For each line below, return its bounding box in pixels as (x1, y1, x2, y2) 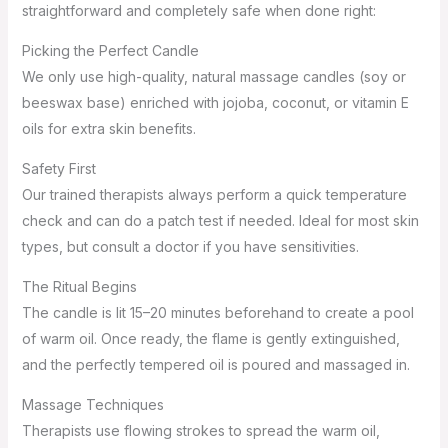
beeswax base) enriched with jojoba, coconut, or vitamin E (21, 93, 409, 111)
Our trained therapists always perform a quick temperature (21, 185, 407, 203)
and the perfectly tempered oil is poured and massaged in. (21, 355, 410, 373)
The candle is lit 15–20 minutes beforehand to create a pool (21, 303, 414, 321)
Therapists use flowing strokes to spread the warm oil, (21, 421, 380, 439)
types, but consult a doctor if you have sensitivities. (21, 237, 359, 255)
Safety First (21, 159, 96, 177)
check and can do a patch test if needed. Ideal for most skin (21, 211, 419, 229)
